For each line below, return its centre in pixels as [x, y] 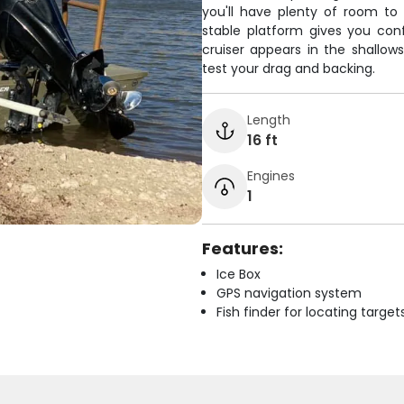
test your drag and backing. [289, 69]
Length [269, 119]
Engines [271, 175]
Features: [243, 248]
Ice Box [239, 274]
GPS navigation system [289, 293]
